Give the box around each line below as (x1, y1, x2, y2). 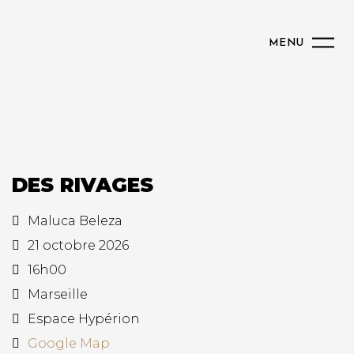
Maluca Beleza (28, 213, 122, 228)
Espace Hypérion (28, 311, 140, 326)
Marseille (28, 287, 88, 302)
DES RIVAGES (12, 173, 153, 197)
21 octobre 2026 (28, 238, 129, 253)
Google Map (28, 336, 110, 351)
